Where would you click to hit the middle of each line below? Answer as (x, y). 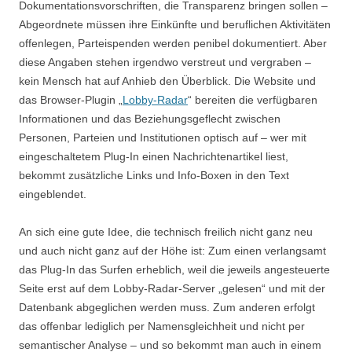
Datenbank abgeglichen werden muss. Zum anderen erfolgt (167, 307)
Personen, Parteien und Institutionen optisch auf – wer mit (163, 137)
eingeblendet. (53, 194)
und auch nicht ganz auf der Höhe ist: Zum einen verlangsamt (172, 251)
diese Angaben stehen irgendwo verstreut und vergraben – (165, 62)
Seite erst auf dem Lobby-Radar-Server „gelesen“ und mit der (172, 288)
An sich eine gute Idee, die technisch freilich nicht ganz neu (166, 232)
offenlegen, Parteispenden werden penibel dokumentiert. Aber (173, 43)
